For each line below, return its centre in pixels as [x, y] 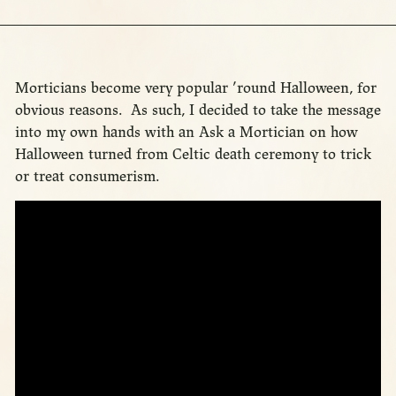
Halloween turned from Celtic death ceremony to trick [193, 155]
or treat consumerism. [87, 177]
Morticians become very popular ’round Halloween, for [195, 88]
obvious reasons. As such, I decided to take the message [198, 110]
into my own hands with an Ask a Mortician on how [186, 133]
